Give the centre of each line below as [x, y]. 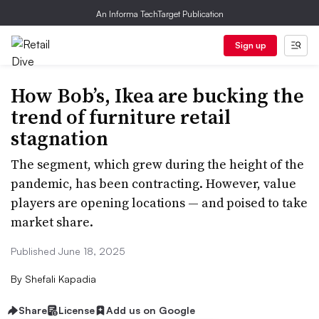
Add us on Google [151, 310]
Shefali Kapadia [59, 279]
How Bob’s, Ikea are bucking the [157, 95]
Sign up [250, 45]
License [77, 310]
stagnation [59, 138]
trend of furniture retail [121, 117]
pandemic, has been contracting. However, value [153, 183]
